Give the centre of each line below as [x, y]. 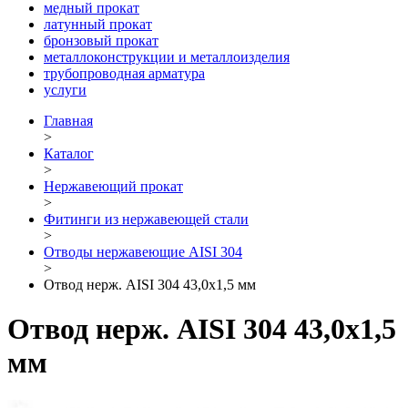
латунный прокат [98, 24]
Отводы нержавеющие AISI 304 [143, 251]
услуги [65, 89]
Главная [68, 120]
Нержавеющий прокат [113, 186]
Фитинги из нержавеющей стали [146, 219]
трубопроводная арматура [124, 73]
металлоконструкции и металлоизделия [167, 56]
